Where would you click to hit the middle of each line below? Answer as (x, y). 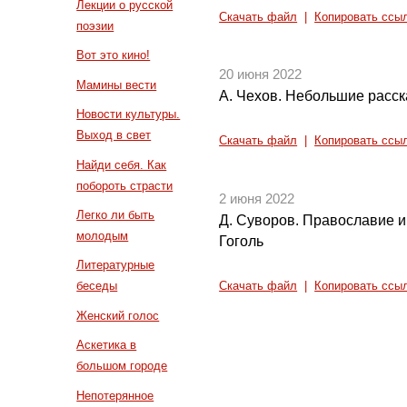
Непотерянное (115, 395)
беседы (97, 286)
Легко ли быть (116, 215)
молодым (103, 236)
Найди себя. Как (122, 164)
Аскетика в (107, 345)
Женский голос (118, 315)
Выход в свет (114, 135)
